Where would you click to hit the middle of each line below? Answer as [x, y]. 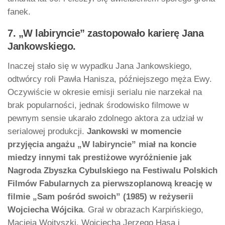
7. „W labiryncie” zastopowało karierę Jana [105, 33]
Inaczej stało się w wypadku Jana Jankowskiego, [100, 66]
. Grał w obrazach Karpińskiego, [143, 210]
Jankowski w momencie [134, 132]
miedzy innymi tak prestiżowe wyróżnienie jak [99, 158]
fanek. [19, 12]
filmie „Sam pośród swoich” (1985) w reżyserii [100, 197]
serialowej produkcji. [47, 132]
